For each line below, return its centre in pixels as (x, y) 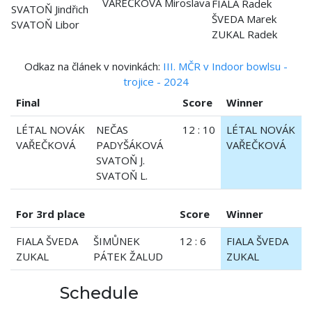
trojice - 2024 (156, 81)
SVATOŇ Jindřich (50, 9)
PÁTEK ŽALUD (128, 256)
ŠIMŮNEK (117, 241)
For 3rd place (50, 213)
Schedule (97, 292)
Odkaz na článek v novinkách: (94, 66)
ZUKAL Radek (244, 34)
